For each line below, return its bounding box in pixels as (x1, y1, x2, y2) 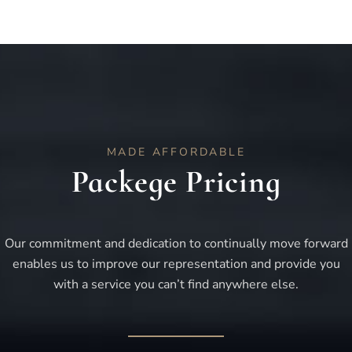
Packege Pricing (71, 163, 281, 201)
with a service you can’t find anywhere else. (53, 276, 299, 294)
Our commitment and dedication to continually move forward (4, 235, 348, 253)
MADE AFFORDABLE (106, 145, 246, 160)
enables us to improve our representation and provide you (12, 255, 340, 273)
